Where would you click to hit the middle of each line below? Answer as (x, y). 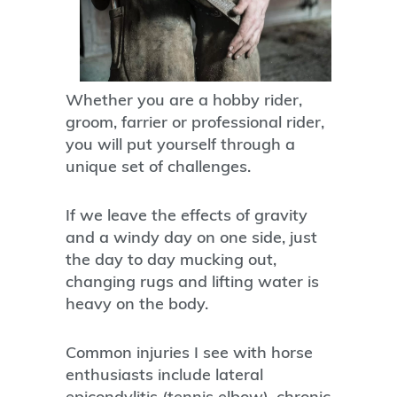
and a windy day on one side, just (191, 237)
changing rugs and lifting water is (192, 282)
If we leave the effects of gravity (187, 215)
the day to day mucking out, (171, 260)
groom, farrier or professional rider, (195, 122)
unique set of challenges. (158, 167)
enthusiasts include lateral (164, 375)
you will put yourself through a (180, 144)
